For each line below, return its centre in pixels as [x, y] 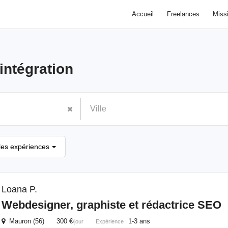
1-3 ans [139, 221]
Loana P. [19, 189]
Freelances [183, 14]
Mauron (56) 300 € [39, 221]
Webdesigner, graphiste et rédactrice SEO [111, 205]
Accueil [142, 14]
